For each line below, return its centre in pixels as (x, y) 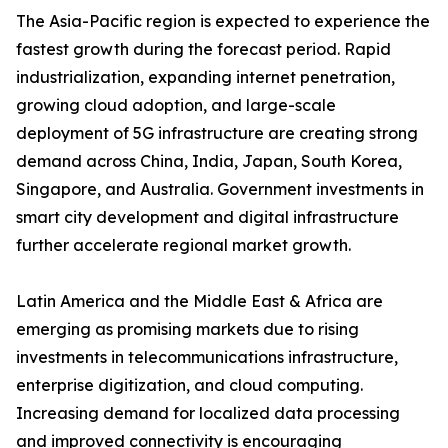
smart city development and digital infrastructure (207, 217)
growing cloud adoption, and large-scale (176, 105)
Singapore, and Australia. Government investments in (220, 189)
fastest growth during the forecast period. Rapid (203, 49)
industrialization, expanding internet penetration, (205, 77)
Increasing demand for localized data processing (208, 413)
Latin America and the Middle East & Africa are (199, 301)
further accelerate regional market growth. (183, 245)
